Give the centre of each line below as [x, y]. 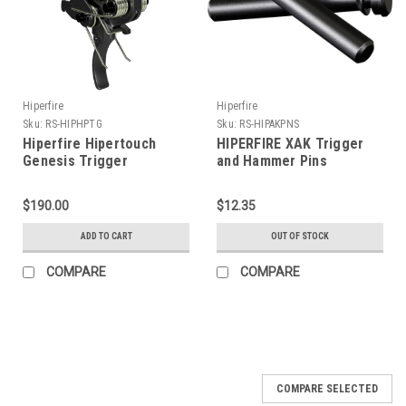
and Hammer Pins [272, 160]
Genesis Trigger [75, 160]
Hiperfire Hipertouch [89, 143]
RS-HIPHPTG [74, 124]
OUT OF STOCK [300, 236]
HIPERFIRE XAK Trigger [290, 143]
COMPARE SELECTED [327, 388]
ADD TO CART [106, 236]
